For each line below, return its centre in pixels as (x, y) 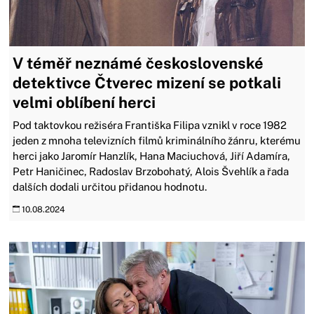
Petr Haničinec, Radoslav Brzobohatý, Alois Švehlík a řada (151, 172)
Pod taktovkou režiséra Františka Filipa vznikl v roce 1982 (150, 125)
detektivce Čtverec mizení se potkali (147, 83)
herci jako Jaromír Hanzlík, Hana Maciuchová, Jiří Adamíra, (152, 156)
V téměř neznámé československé (138, 63)
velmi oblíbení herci (84, 103)
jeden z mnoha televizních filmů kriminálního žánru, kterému (157, 141)
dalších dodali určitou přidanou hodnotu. (110, 187)
